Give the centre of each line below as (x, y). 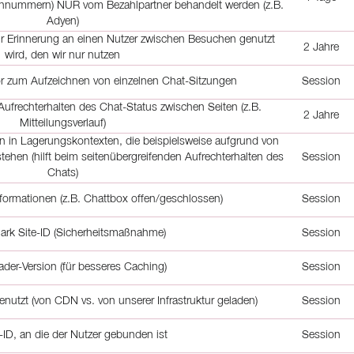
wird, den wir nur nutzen (62, 56)
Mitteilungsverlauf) (62, 124)
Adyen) (62, 22)
